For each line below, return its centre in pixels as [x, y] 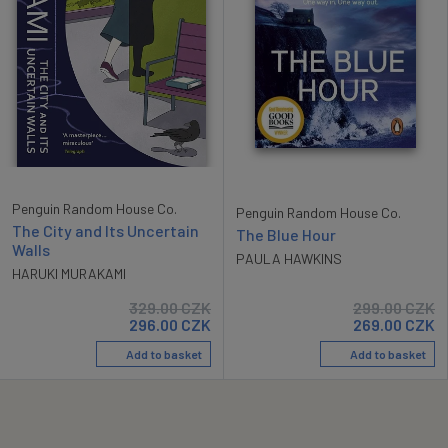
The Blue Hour [286, 234]
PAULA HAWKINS [289, 258]
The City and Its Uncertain [105, 231]
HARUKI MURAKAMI [69, 274]
